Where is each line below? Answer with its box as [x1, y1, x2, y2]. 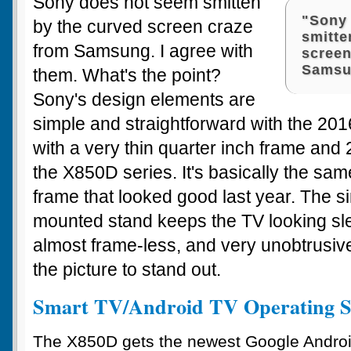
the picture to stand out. [33, 259, 221, 280]
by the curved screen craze [33, 16, 253, 37]
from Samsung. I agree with [33, 40, 253, 61]
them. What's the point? [33, 64, 221, 85]
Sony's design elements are [33, 89, 255, 110]
